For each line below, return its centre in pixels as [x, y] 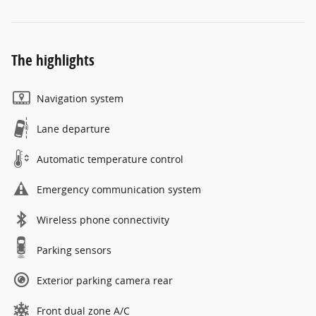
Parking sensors [74, 250]
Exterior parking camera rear [105, 280]
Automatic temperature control [110, 159]
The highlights [53, 60]
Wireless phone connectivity [103, 219]
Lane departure [73, 128]
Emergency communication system [119, 189]
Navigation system [80, 98]
